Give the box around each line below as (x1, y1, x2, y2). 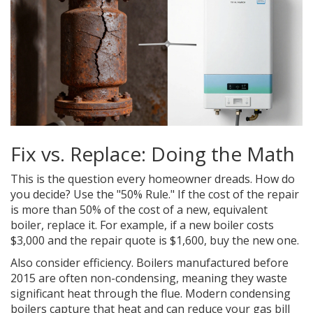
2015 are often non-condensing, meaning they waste (10, 270, 287, 286)
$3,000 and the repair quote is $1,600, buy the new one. (10, 233, 299, 249)
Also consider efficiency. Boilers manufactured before (10, 255, 289, 271)
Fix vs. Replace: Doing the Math (10, 140, 295, 168)
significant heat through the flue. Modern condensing (10, 286, 291, 302)
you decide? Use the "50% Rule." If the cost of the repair (10, 187, 299, 203)
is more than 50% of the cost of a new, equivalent (10, 202, 268, 218)
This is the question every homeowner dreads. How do (10, 171, 295, 187)
